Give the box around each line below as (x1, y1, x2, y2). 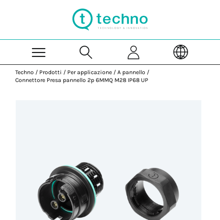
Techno (15, 69, 34, 76)
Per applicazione (67, 69, 112, 76)
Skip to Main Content (110, 1, 174, 8)
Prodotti (39, 69, 62, 76)
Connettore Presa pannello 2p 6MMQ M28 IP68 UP (15, 77, 149, 83)
